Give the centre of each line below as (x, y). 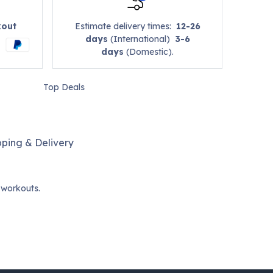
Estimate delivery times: (125, 27)
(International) (141, 39)
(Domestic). (149, 52)
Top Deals (64, 87)
